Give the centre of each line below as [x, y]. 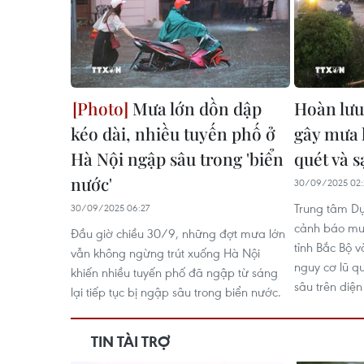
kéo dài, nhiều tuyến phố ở [173, 133]
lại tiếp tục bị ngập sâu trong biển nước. [176, 292]
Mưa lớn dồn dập [195, 108]
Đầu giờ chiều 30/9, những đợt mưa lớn [178, 233]
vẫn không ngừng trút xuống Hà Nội [165, 253]
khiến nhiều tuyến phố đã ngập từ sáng [174, 272]
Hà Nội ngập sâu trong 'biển [177, 158]
